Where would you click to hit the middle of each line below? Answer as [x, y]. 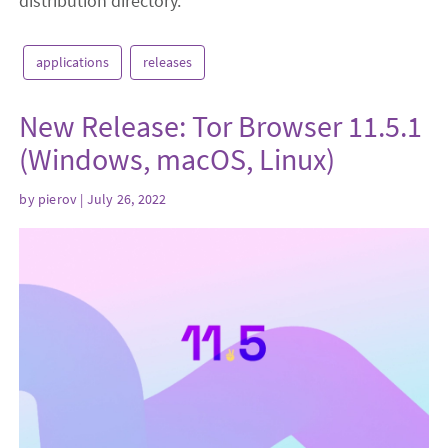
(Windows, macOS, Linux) [177, 158]
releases [168, 61]
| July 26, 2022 [122, 199]
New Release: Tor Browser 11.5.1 [221, 125]
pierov [58, 199]
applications [73, 61]
